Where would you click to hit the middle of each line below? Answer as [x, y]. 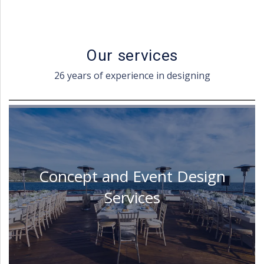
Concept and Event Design [132, 176]
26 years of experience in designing [132, 75]
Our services [132, 55]
